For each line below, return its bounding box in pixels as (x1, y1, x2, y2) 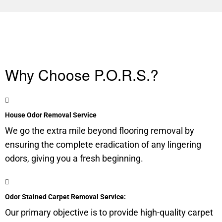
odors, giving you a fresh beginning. (5, 153, 143, 164)
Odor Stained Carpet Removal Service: (5, 193, 126, 201)
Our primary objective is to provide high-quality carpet (5, 207, 213, 218)
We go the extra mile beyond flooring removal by (5, 125, 194, 136)
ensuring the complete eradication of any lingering (5, 139, 201, 150)
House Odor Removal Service (5, 111, 97, 119)
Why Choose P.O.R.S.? (5, 64, 159, 85)
